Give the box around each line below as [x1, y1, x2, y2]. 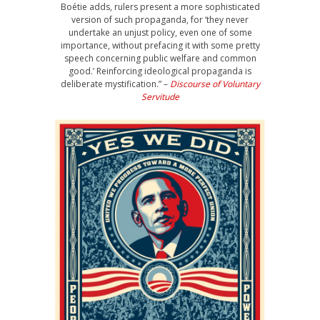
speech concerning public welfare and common [64, 52, 256, 64]
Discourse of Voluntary [169, 78, 260, 90]
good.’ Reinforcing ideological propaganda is [69, 65, 251, 77]
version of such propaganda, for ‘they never [71, 14, 249, 26]
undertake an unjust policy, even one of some [68, 26, 252, 39]
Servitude [141, 91, 179, 103]
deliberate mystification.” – [60, 78, 170, 90]
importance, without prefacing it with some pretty [60, 39, 260, 51]
